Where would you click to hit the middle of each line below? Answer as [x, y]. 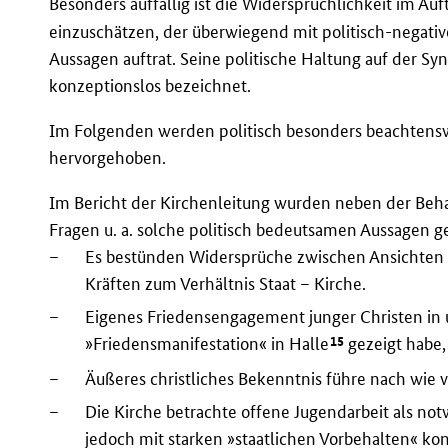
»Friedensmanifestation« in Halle [207, 344]
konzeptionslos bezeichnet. [150, 85]
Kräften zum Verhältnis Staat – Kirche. [226, 283]
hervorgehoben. [108, 157]
